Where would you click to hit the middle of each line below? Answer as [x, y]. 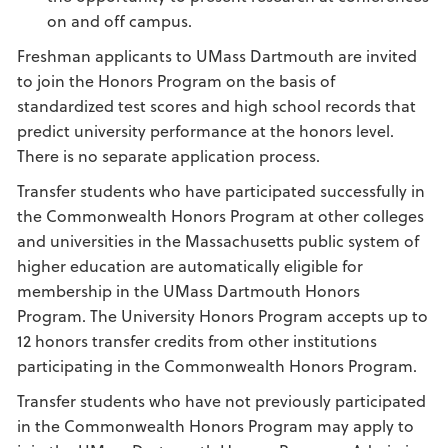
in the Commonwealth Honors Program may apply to [215, 425]
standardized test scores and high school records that [216, 105]
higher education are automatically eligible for [190, 265]
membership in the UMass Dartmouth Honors [188, 290]
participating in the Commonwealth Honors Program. [217, 365]
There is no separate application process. [168, 155]
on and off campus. [121, 20]
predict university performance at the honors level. [205, 130]
